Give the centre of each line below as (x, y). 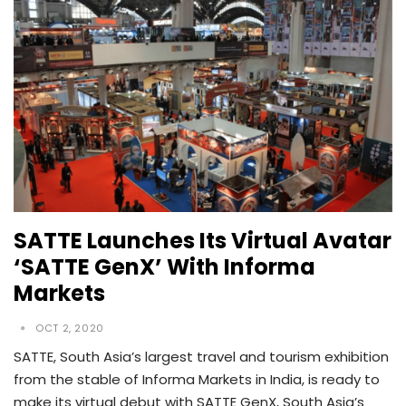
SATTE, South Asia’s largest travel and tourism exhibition (201, 356)
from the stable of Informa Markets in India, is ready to (197, 379)
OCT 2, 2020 (70, 328)
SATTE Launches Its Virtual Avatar (203, 240)
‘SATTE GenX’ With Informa (164, 266)
